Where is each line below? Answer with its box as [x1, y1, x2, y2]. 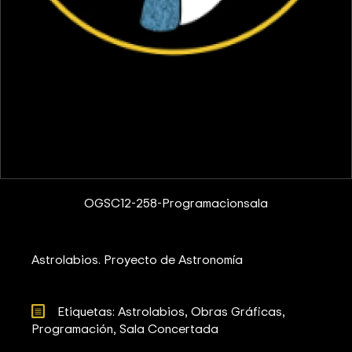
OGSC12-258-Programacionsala [84, 193, 268, 211]
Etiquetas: [57, 302, 118, 320]
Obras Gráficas [191, 302, 282, 320]
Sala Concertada [119, 319, 218, 337]
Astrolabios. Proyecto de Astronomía [31, 250, 243, 268]
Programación [31, 319, 113, 337]
